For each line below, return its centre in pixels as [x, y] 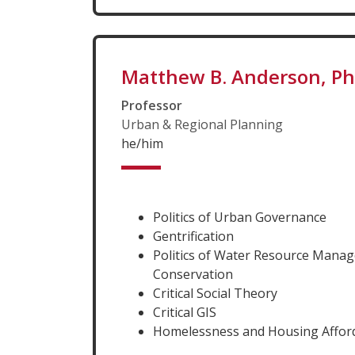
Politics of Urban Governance [240, 217]
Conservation [193, 274]
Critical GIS [185, 312]
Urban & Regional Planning [202, 124]
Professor [152, 105]
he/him [142, 143]
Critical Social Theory [215, 293]
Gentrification [193, 236]
